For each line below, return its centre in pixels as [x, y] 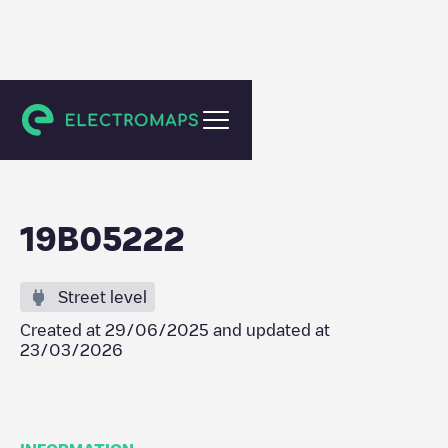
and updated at [269, 330]
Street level [102, 297]
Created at [62, 330]
